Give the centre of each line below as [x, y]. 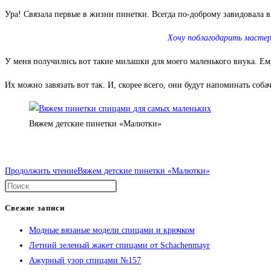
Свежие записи [35, 208]
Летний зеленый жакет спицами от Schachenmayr [119, 245]
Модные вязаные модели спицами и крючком [112, 230]
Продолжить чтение [41, 171]
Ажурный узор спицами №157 [85, 260]
